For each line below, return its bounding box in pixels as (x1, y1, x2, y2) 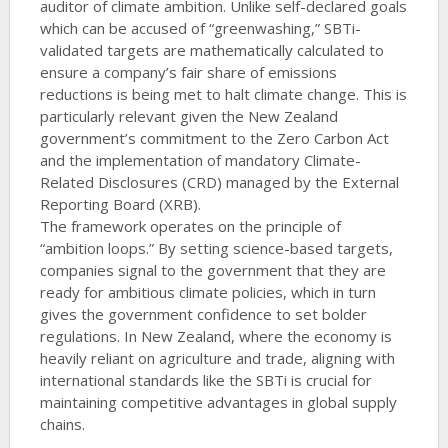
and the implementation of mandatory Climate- (39, 150, 361, 171)
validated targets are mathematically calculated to (39, 40, 384, 61)
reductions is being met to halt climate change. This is (39, 84, 407, 105)
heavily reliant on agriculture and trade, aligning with (39, 348, 395, 369)
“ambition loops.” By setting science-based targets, (39, 238, 393, 259)
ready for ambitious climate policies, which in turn (39, 282, 376, 303)
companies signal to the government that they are (39, 260, 386, 281)
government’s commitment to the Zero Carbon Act (39, 128, 389, 149)
